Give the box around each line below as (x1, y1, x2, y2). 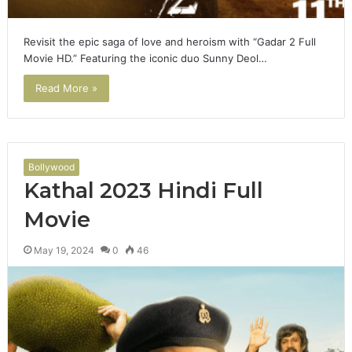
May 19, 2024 (33, 244, 94, 257)
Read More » (35, 82, 97, 95)
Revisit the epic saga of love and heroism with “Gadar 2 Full (23, 35, 316, 49)
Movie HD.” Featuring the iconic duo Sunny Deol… (23, 52, 267, 65)
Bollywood (27, 161, 75, 174)
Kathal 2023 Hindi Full (23, 178, 263, 204)
